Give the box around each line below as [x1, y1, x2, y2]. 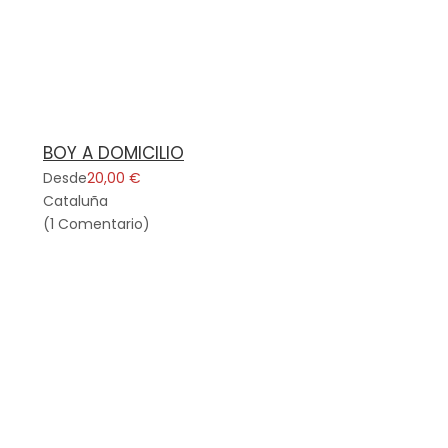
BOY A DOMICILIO [43, 141, 184, 165]
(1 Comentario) [43, 214, 150, 234]
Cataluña [43, 191, 108, 211]
